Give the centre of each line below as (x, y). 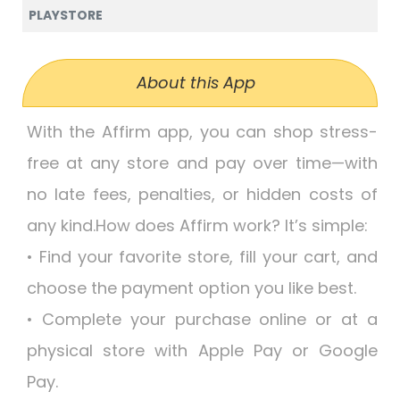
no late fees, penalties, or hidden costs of (202, 194)
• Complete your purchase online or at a (202, 319)
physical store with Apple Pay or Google (202, 350)
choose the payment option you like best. (192, 288)
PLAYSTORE (66, 15)
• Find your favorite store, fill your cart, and (202, 257)
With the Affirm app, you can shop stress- (202, 132)
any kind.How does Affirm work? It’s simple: (197, 225)
